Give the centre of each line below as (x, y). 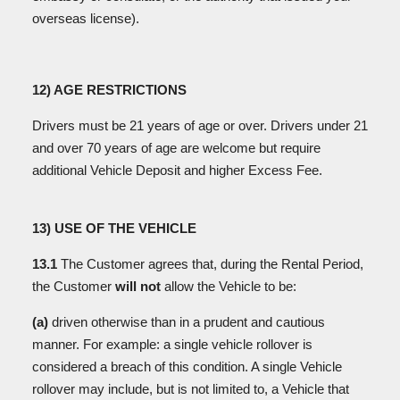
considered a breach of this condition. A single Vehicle (187, 367)
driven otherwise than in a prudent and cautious (188, 322)
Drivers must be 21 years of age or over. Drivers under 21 (200, 125)
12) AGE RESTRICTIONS (109, 90)
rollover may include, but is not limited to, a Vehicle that (191, 389)
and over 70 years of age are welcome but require (176, 148)
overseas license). (86, 18)
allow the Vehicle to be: (229, 286)
